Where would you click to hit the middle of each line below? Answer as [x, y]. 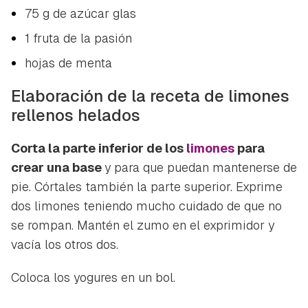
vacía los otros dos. [65, 244]
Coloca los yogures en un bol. [93, 277]
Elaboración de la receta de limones [150, 96]
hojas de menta [68, 63]
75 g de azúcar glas [80, 13]
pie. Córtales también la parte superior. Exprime [147, 186]
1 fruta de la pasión [78, 38]
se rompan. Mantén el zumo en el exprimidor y [143, 225]
